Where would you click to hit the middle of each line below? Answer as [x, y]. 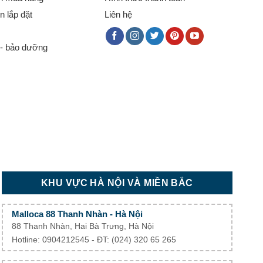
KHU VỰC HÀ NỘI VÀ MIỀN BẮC [117, 183]
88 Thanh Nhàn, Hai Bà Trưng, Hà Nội [82, 226]
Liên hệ [119, 14]
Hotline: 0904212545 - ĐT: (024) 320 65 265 [94, 240]
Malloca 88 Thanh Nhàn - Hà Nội [77, 214]
